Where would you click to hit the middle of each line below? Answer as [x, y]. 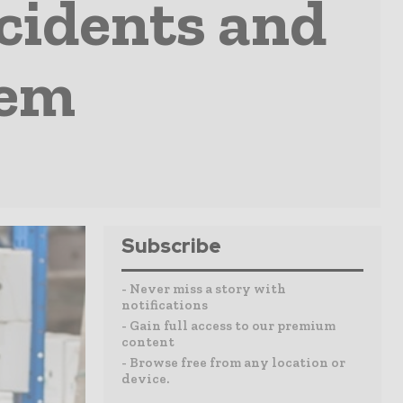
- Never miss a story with [204, 289]
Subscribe [171, 246]
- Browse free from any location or [233, 363]
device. [145, 379]
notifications [165, 305]
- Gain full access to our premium [228, 326]
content [148, 342]
